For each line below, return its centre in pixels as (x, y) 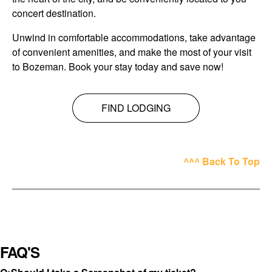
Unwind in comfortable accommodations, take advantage (134, 37)
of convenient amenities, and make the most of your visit (132, 52)
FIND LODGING (136, 107)
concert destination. (54, 13)
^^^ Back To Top (222, 161)
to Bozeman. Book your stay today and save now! (118, 66)
